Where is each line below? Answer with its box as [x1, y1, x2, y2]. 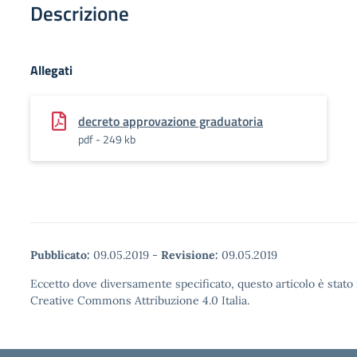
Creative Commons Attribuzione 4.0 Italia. [30, 293, 249, 308]
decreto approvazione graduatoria [78, 112, 263, 131]
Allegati [30, 61, 73, 80]
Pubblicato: [30, 248, 90, 262]
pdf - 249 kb [78, 131, 135, 147]
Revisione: [161, 248, 218, 262]
